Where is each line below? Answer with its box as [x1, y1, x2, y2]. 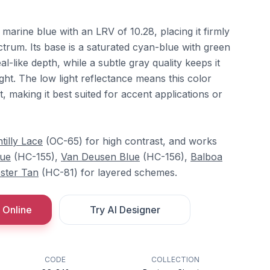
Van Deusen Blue [61, 151, 140, 163]
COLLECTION [151, 255, 199, 264]
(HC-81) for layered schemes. [39, 166, 177, 178]
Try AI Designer [89, 204, 160, 216]
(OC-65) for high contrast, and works [43, 135, 217, 147]
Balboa [190, 151, 222, 163]
